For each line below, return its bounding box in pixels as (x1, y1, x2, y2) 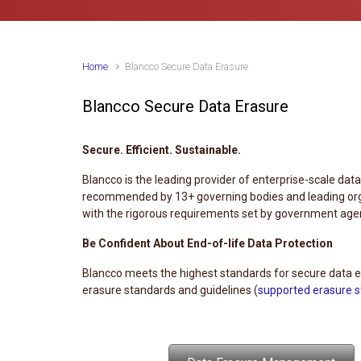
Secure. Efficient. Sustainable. (82, 143, 241, 156)
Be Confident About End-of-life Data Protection (82, 236, 333, 250)
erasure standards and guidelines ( (82, 283, 258, 297)
